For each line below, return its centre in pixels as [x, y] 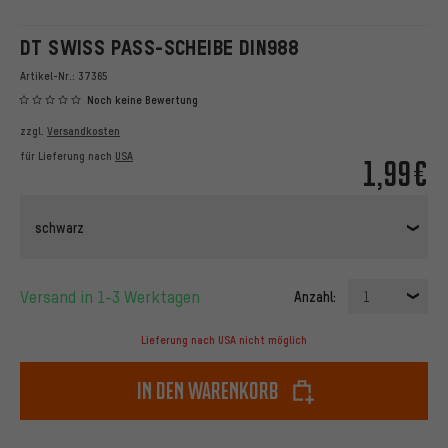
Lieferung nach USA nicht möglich [224, 340]
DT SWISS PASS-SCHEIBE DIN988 [159, 47]
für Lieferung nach [67, 156]
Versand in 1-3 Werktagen [114, 297]
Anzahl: [315, 296]
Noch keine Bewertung [142, 100]
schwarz [59, 226]
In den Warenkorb [208, 391]
